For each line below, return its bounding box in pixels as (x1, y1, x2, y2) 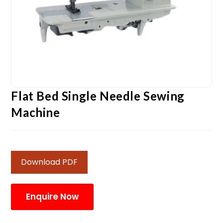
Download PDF (21, 156, 78, 168)
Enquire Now (26, 190, 79, 203)
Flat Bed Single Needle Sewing (11, 88, 185, 103)
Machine (11, 105, 60, 119)
